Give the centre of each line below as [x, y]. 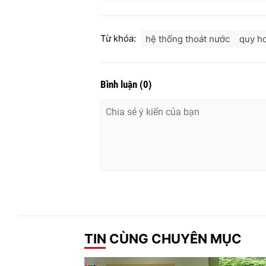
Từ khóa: [118, 38]
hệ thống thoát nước [188, 39]
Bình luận [120, 84]
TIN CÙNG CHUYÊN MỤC [163, 239]
